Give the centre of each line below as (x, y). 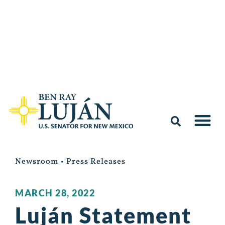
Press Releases (96, 162)
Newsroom (37, 162)
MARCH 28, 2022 (55, 193)
